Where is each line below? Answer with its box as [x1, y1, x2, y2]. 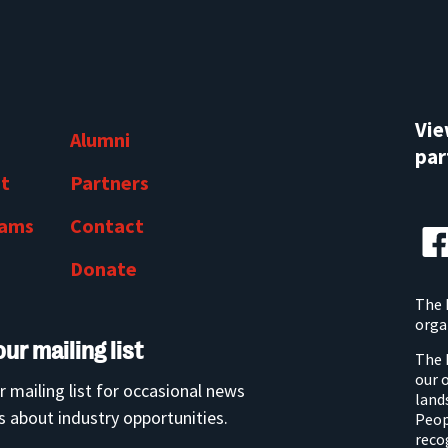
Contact [70, 213, 144, 238]
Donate [70, 256, 137, 281]
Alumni [70, 127, 130, 152]
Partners [70, 170, 149, 195]
